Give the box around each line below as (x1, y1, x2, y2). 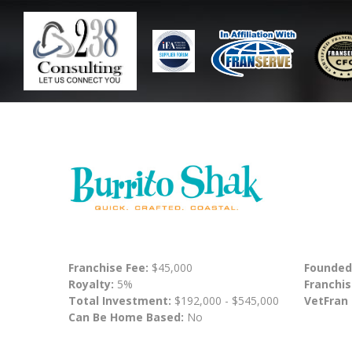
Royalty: (68, 277, 114, 292)
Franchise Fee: (68, 260, 152, 276)
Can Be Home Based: (68, 310, 184, 325)
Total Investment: (68, 293, 174, 309)
